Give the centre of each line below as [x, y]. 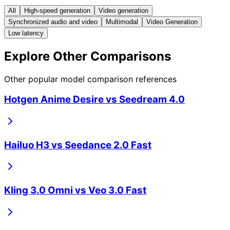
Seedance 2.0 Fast [108, 145]
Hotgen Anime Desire [54, 100]
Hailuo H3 [27, 145]
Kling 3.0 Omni [39, 190]
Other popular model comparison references [90, 79]
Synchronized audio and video [53, 22]
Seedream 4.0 [152, 100]
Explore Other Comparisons [88, 56]
